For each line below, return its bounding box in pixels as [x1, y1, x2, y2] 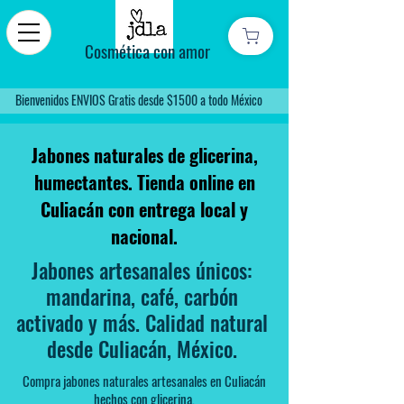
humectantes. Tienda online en [33, 169, 255, 196]
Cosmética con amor [85, 38, 210, 63]
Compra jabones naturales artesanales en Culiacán [23, 371, 266, 390]
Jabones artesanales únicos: [31, 255, 252, 286]
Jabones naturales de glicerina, [31, 142, 258, 169]
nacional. [111, 223, 178, 250]
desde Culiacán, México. [46, 334, 237, 364]
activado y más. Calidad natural [15, 308, 268, 338]
